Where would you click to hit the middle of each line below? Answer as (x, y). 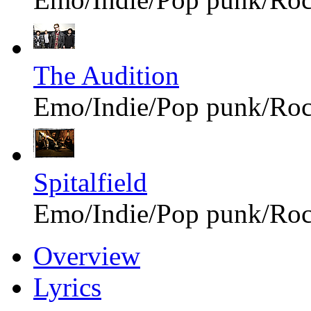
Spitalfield (90, 182)
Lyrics (67, 287)
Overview (87, 255)
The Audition (106, 75)
